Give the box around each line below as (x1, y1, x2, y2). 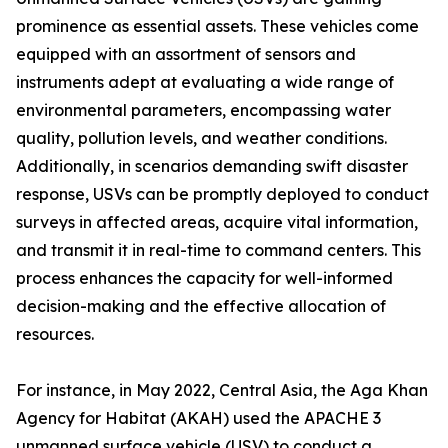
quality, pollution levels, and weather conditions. (16, 128, 387, 149)
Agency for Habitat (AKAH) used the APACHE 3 (16, 408, 381, 429)
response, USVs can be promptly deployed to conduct (16, 184, 429, 205)
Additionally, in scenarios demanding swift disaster (16, 156, 408, 177)
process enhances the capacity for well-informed (16, 268, 393, 289)
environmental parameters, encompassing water (16, 100, 391, 121)
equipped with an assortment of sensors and (16, 44, 356, 65)
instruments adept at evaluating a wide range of (16, 72, 394, 93)
